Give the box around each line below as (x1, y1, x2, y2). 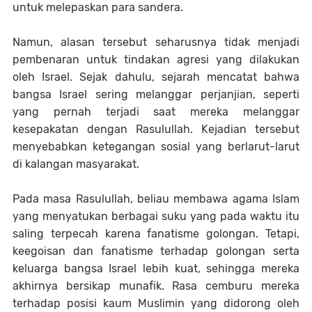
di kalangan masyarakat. (13, 157, 139, 171)
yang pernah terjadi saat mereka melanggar (13, 105, 299, 118)
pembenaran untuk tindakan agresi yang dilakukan (13, 53, 299, 66)
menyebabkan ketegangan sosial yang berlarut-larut (13, 140, 299, 153)
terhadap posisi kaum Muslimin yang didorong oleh (13, 297, 299, 310)
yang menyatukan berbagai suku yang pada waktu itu (13, 210, 299, 223)
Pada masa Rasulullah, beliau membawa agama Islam (13, 192, 299, 205)
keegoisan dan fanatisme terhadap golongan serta (13, 244, 299, 258)
